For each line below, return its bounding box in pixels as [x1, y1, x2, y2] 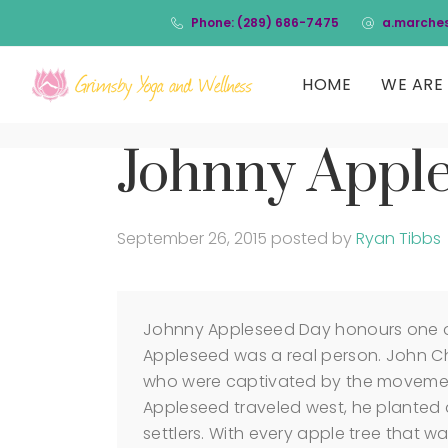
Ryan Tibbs [356, 227, 441, 250]
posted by [271, 227, 356, 250]
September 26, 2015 [117, 227, 267, 250]
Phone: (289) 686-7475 [191, 14, 339, 31]
